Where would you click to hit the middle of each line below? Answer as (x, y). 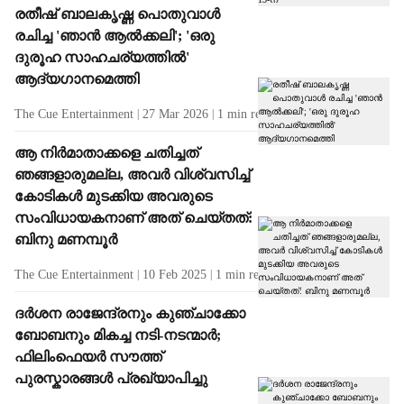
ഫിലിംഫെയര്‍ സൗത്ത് (88, 357)
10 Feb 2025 (174, 275)
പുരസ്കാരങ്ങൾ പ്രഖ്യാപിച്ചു (111, 378)
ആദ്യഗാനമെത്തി (77, 79)
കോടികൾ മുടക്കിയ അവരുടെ (113, 196)
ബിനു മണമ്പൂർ (66, 239)
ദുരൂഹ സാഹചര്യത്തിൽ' (102, 57)
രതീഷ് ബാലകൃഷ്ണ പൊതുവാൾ (117, 14)
